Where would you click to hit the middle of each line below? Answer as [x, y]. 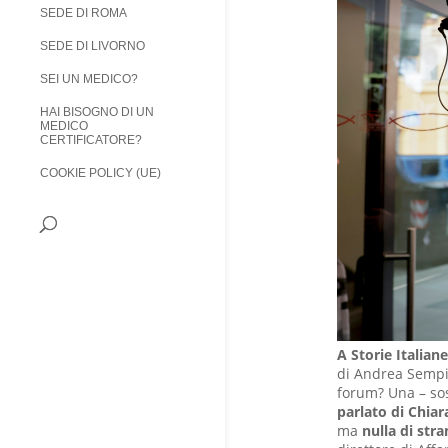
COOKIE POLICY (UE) [100, 173]
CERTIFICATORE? [91, 140]
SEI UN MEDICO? [89, 79]
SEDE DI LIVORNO [92, 46]
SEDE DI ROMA [83, 13]
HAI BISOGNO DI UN [97, 112]
